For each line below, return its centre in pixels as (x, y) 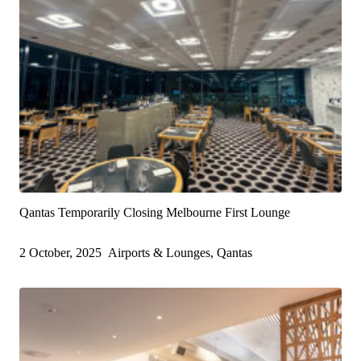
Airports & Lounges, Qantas (180, 253)
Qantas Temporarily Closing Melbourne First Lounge (155, 213)
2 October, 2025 (60, 253)
